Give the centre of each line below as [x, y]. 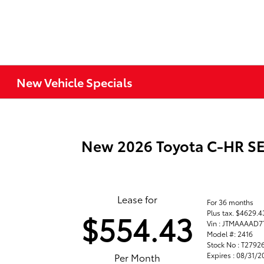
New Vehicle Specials [75, 82]
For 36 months [230, 202]
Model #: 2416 [230, 233]
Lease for [137, 199]
